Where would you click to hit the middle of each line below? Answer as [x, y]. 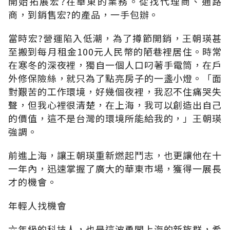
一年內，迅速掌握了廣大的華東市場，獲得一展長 [115, 168]
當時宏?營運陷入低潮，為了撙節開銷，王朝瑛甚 [115, 38]
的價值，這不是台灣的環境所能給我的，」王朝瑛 [115, 118]
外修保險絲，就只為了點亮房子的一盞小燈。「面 [115, 78]
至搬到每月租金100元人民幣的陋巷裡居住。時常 [115, 51]
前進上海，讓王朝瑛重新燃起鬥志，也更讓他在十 [115, 155]
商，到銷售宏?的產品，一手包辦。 [84, 14]
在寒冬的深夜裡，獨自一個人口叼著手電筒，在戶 [115, 64]
